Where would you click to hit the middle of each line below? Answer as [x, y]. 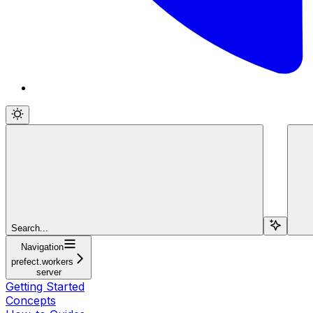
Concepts [31, 300]
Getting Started [45, 286]
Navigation [42, 247]
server [49, 272]
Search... [30, 228]
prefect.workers [42, 261]
